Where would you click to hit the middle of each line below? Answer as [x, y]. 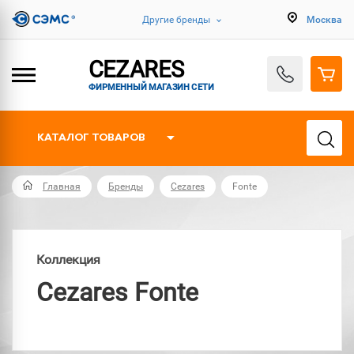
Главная [62, 186]
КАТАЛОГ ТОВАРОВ [91, 138]
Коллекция [68, 260]
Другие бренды [176, 19]
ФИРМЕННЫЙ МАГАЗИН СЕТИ [151, 86]
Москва [324, 19]
